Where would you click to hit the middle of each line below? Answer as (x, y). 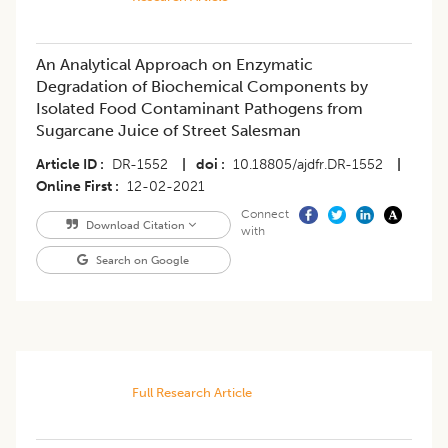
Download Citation (135, 225)
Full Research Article (191, 393)
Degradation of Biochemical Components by (202, 87)
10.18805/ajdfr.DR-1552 (308, 165)
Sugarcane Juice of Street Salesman (168, 131)
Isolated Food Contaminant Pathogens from (199, 109)
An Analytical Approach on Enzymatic (174, 65)
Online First (74, 187)
